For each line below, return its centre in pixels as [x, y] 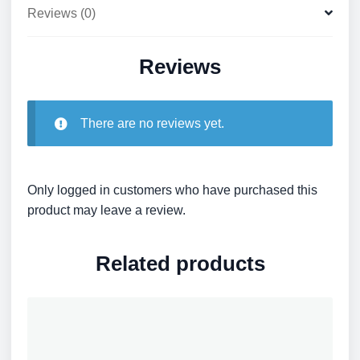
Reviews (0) [61, 13]
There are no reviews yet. [152, 124]
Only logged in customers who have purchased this [172, 190]
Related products [180, 263]
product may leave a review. [106, 211]
